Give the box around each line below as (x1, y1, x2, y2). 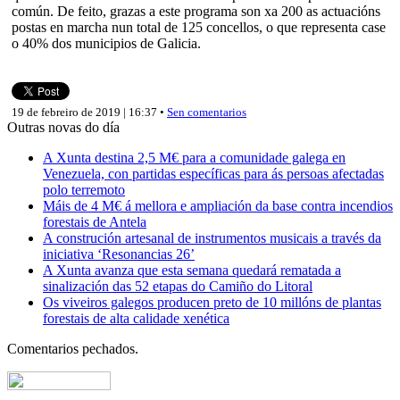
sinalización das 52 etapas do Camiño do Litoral (43, 278, 312, 294)
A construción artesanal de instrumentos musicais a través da (43, 229, 381, 246)
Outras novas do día (7, 119, 120, 135)
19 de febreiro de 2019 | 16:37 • (12, 104, 167, 119)
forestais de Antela (43, 213, 146, 229)
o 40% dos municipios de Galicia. (12, 35, 201, 51)
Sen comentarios (167, 104, 246, 119)
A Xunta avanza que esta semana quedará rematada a (43, 262, 341, 278)
